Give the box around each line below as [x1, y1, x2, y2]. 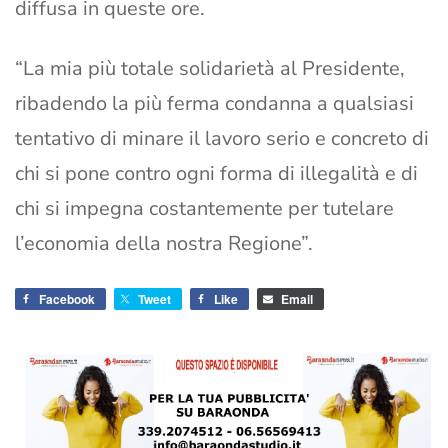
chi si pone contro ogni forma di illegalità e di [15, 160, 418, 188]
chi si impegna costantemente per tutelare [15, 195, 394, 223]
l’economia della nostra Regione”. [15, 230, 313, 258]
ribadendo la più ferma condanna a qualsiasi [15, 90, 414, 118]
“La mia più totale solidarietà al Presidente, [15, 55, 405, 83]
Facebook [39, 290, 95, 309]
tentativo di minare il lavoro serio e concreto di [15, 125, 429, 153]
